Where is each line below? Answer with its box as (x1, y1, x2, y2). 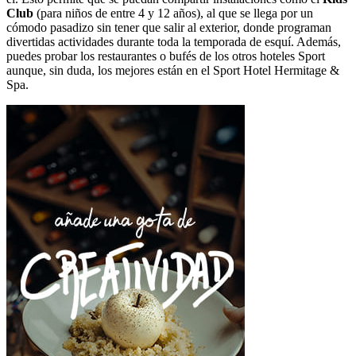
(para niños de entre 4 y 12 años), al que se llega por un (33, 6, 313, 20)
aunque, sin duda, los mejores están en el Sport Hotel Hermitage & (6, 63, 339, 77)
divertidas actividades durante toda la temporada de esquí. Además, (6, 34, 341, 48)
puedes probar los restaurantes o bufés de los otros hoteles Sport (6, 48, 325, 63)
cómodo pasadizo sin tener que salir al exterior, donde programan (6, 20, 331, 34)
